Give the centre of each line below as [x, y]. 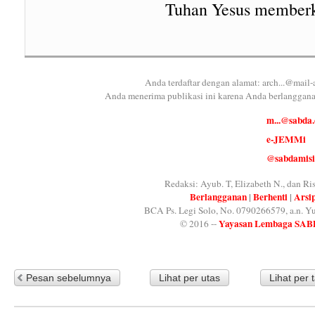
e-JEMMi [286, 139]
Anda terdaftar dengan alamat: [204, 82]
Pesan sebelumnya [69, 277]
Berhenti [270, 197]
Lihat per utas [190, 277]
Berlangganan [218, 197]
